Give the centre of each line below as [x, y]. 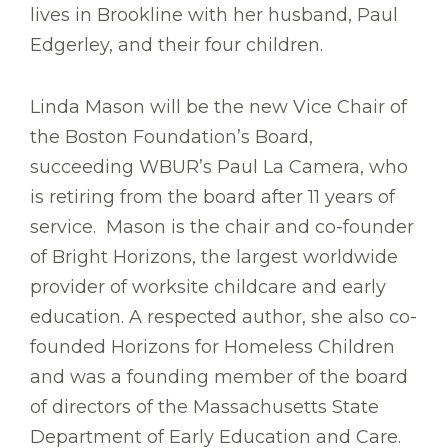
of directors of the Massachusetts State [204, 407]
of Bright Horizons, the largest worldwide [214, 257]
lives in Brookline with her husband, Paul [214, 15]
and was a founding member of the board [219, 377]
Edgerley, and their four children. [176, 45]
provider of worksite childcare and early [208, 287]
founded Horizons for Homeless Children [212, 347]
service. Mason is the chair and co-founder [222, 227]
